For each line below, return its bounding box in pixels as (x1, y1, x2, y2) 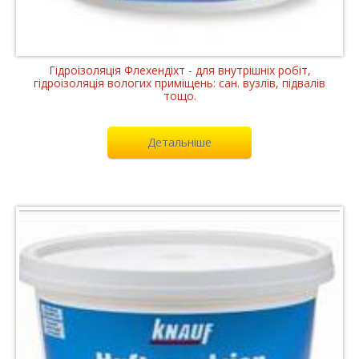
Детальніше (147, 134, 212, 150)
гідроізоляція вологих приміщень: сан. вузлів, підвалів (34, 75, 325, 91)
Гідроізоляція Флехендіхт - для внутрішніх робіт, (48, 62, 311, 78)
